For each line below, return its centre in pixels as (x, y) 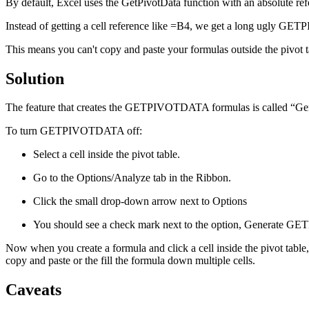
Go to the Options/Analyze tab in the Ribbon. (132, 178)
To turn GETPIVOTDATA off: (74, 131)
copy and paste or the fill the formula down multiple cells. (130, 261)
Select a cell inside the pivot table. (107, 154)
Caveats (33, 290)
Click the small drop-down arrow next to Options (140, 201)
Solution (35, 78)
